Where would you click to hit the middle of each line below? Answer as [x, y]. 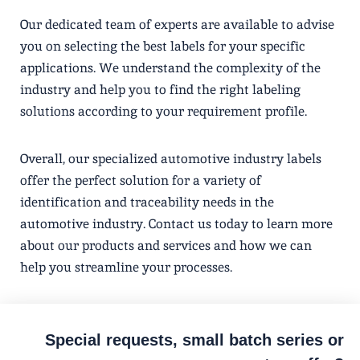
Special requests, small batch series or [194, 340]
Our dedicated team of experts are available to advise [177, 24]
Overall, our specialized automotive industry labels [171, 158]
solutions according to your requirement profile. [164, 111]
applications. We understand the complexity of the [170, 67]
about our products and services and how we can [166, 245]
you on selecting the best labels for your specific [163, 46]
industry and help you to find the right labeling [160, 89]
